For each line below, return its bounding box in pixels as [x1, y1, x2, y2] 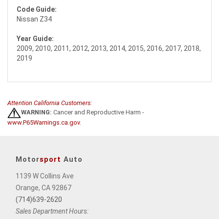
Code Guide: [17, 5, 57, 13]
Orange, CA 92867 [16, 183, 71, 192]
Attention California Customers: [7, 99, 92, 107]
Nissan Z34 [17, 15, 52, 23]
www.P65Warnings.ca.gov [7, 118, 80, 126]
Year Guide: [17, 34, 54, 43]
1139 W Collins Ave [16, 172, 74, 180]
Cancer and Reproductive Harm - [52, 109, 144, 116]
